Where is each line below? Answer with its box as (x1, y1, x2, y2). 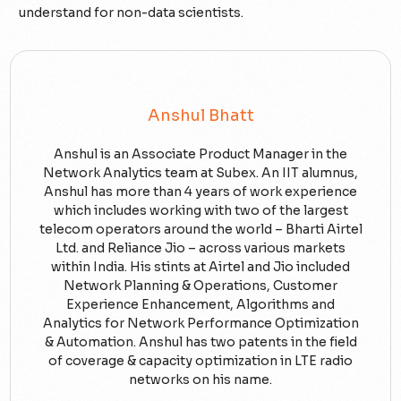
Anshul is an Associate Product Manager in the (54, 145, 347, 162)
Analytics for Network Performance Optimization (42, 314, 359, 331)
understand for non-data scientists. (19, 4, 244, 21)
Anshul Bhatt (147, 105, 254, 125)
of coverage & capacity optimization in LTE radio (48, 352, 353, 369)
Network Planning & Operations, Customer (64, 277, 337, 294)
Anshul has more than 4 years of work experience (44, 183, 357, 200)
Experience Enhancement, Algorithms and (66, 295, 335, 312)
